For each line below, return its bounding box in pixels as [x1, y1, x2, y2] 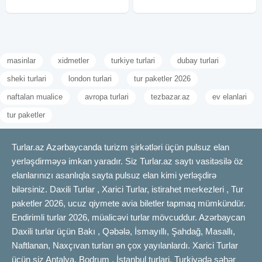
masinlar [7, 56, 36, 65]
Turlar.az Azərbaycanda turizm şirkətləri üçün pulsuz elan [12, 142, 229, 152]
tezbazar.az [151, 92, 190, 101]
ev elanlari [212, 92, 247, 101]
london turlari [68, 74, 112, 83]
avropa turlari [85, 92, 129, 101]
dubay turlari [177, 56, 219, 65]
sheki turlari [7, 74, 46, 83]
